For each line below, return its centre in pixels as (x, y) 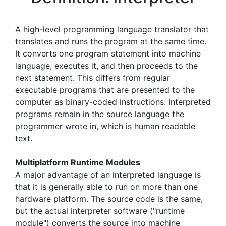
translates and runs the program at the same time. (111, 41)
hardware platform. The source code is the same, (109, 199)
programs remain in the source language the (100, 114)
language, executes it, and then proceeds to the (106, 66)
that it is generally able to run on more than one (106, 187)
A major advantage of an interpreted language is (108, 175)
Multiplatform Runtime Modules (78, 162)
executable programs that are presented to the (105, 90)
